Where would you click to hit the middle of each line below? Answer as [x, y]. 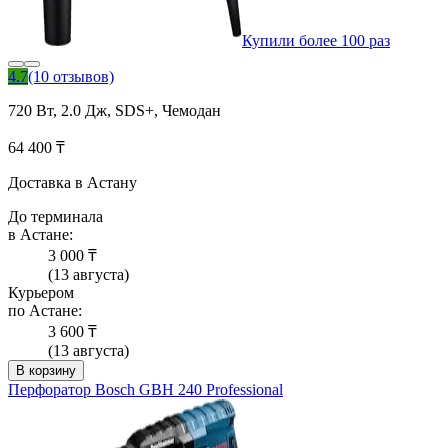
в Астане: [40, 235]
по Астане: [45, 311]
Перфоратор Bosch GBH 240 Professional [145, 390]
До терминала [55, 217]
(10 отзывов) [71, 77]
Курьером [41, 293]
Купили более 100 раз [316, 41]
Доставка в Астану [72, 183]
